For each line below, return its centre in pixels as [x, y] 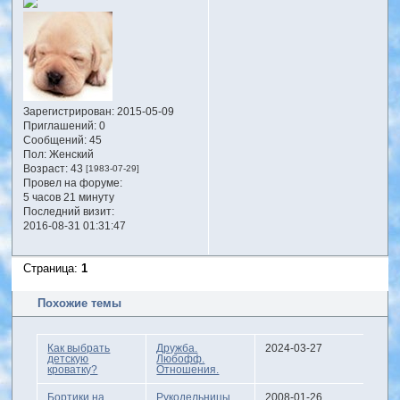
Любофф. [181, 359]
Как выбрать [79, 349]
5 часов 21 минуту [68, 197]
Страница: [53, 268]
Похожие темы [79, 303]
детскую [68, 359]
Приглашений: [59, 125]
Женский [70, 154]
